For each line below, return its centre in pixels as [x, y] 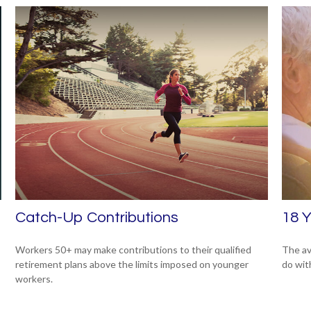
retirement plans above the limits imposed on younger [132, 264]
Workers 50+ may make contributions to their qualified [134, 249]
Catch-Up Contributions [97, 217]
